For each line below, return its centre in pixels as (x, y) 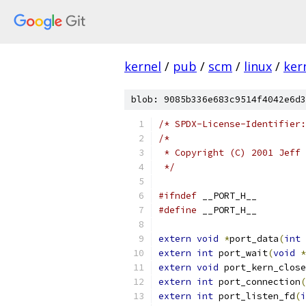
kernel (143, 66)
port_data (254, 239)
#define (178, 210)
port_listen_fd (254, 296)
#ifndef (178, 196)
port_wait (240, 253)
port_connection (257, 282)
